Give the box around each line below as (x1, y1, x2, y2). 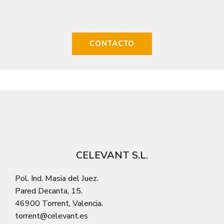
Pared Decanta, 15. (15, 185, 82, 197)
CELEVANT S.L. (76, 148, 148, 162)
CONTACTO (89, 38, 134, 49)
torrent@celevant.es (15, 210, 88, 222)
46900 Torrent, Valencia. (15, 198, 103, 209)
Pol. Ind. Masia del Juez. (15, 173, 98, 184)
